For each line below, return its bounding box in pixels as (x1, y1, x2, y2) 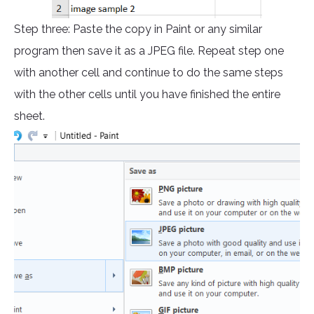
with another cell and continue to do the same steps (14, 66, 283, 80)
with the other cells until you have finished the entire (14, 88, 280, 102)
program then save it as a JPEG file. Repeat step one (14, 44, 284, 58)
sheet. (14, 109, 48, 123)
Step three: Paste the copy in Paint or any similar (14, 22, 262, 36)
